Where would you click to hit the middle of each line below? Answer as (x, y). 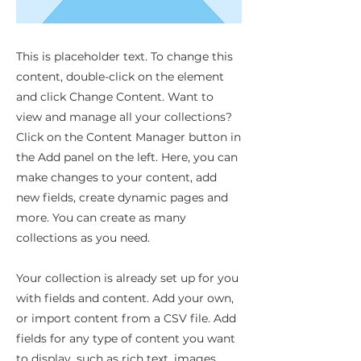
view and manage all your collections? (124, 117)
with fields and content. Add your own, (125, 298)
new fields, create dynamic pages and (122, 197)
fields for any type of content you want (126, 338)
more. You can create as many (101, 218)
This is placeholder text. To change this (124, 56)
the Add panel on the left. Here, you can (127, 157)
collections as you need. (83, 238)
